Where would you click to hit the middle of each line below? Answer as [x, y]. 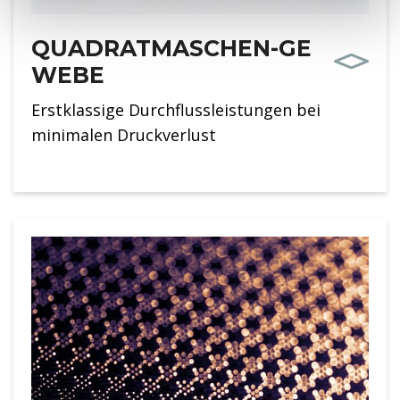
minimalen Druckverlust [124, 134]
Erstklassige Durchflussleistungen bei [176, 109]
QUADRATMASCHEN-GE [171, 48]
